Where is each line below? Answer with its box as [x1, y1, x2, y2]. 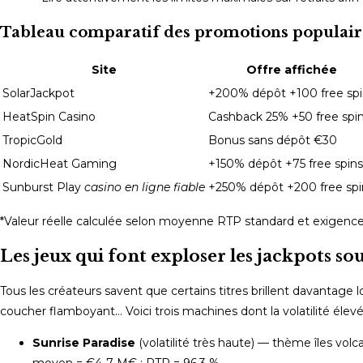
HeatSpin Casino [2, 109, 96, 124]
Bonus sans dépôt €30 [208, 132, 337, 147]
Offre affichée [246, 62, 337, 77]
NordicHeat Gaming [2, 156, 117, 171]
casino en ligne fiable [84, 179, 205, 194]
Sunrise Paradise [32, 335, 135, 350]
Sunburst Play [2, 179, 84, 194]
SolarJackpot [2, 85, 75, 100]
